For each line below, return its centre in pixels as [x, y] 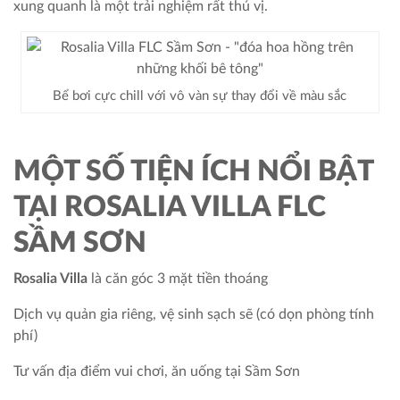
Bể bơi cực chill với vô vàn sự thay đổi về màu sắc [200, 96]
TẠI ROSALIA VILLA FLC [170, 207]
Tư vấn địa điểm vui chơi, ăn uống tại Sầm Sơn [157, 371]
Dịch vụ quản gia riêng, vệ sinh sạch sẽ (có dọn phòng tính [194, 314]
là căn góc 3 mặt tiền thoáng [178, 278]
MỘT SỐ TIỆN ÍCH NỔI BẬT [193, 171]
